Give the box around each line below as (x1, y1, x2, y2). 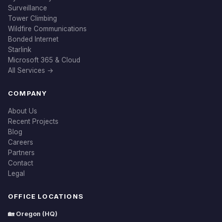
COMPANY (8, 89, 48, 97)
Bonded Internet (8, 35, 58, 43)
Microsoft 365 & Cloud (8, 56, 80, 64)
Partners (8, 149, 35, 157)
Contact (8, 159, 33, 167)
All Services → (8, 66, 54, 74)
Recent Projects (8, 117, 58, 125)
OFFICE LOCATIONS (8, 192, 83, 200)
